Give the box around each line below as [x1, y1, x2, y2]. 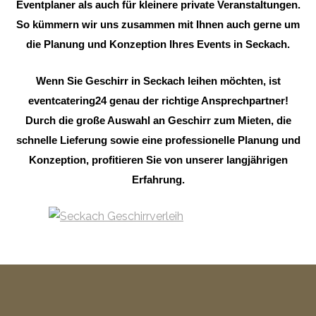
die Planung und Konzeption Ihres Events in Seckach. [26, 38, 290, 50]
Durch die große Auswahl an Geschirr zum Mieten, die [25, 114, 291, 126]
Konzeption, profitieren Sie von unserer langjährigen [28, 154, 288, 166]
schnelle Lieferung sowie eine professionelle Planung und [16, 134, 300, 146]
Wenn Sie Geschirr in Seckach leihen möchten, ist [35, 75, 281, 87]
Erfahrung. [131, 174, 185, 186]
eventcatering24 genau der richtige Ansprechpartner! [28, 95, 288, 107]
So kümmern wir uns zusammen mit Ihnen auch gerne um [16, 18, 300, 30]
